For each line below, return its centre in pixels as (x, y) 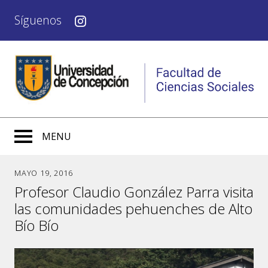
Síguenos (38, 20)
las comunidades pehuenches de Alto (133, 208)
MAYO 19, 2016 (44, 173)
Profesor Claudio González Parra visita (134, 191)
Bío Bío (36, 225)
